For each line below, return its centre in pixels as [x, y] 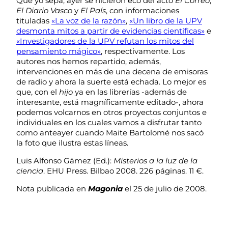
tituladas [34, 20]
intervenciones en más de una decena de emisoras [112, 71]
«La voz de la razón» [89, 20]
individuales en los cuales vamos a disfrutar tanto [109, 122]
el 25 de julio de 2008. [165, 188]
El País [93, 10]
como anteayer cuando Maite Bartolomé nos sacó [110, 132]
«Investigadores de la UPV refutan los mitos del [105, 41]
